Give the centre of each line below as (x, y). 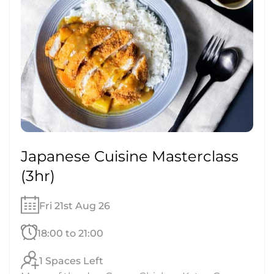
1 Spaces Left (72, 261)
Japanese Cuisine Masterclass (130, 157)
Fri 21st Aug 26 (74, 206)
